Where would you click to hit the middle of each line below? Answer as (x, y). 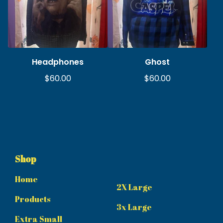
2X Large (134, 187)
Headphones (58, 62)
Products (33, 199)
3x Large (134, 207)
